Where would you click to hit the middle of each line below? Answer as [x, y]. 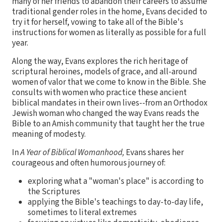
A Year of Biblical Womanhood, [72, 152]
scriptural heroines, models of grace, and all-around [105, 72]
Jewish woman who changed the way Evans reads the [106, 113]
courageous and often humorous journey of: [89, 163]
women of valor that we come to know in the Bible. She [109, 82]
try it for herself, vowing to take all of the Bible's [98, 22]
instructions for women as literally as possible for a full [109, 32]
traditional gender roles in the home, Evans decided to [110, 12]
